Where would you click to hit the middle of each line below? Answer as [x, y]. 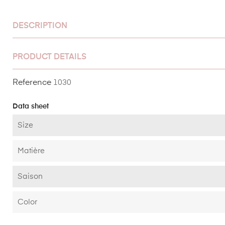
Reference [32, 83]
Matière [31, 151]
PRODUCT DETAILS [49, 57]
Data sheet [31, 106]
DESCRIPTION [40, 26]
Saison [30, 176]
